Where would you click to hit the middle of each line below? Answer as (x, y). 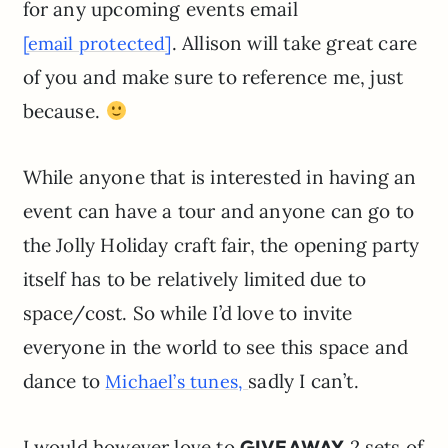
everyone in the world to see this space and (215, 347)
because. (64, 111)
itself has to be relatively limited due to (194, 279)
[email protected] (97, 44)
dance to (64, 381)
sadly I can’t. (303, 381)
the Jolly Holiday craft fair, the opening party (221, 245)
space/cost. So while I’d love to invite (187, 313)
